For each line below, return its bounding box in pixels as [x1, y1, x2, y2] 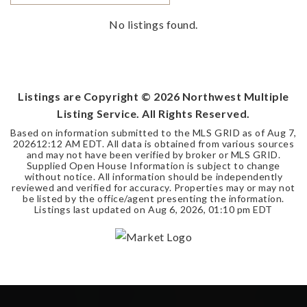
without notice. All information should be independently [24, 171, 283, 183]
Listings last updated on [34, 204, 148, 216]
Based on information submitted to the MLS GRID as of [10, 127, 267, 139]
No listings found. [109, 18, 198, 32]
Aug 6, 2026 [147, 204, 204, 216]
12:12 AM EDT [36, 138, 102, 150]
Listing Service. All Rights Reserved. [57, 107, 250, 121]
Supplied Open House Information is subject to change [26, 160, 281, 172]
